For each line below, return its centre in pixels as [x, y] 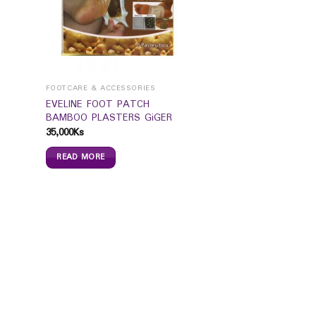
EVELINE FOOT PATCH [97, 105]
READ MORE [81, 158]
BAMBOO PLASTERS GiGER [109, 118]
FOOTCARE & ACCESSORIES [101, 88]
